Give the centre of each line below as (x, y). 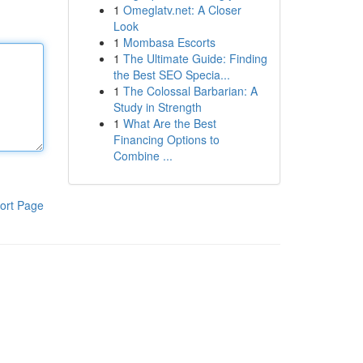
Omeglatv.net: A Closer (182, 10)
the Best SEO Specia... (171, 75)
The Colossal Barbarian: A (190, 91)
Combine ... (143, 156)
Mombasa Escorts (169, 42)
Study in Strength (157, 107)
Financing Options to (166, 139)
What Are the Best (169, 123)
